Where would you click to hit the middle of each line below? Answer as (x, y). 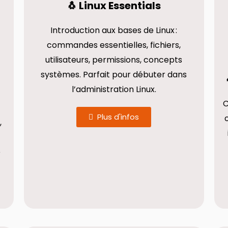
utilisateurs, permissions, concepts (114, 60)
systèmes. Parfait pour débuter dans (114, 75)
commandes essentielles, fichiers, (114, 45)
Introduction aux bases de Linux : (114, 31)
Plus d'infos (118, 117)
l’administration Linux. (114, 90)
